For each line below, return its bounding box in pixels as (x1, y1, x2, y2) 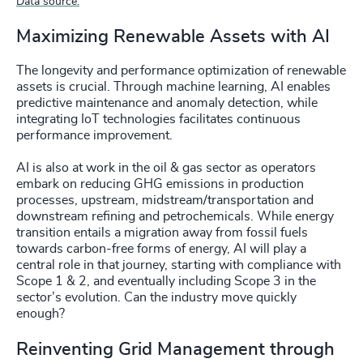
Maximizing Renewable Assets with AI (16, 27, 330, 45)
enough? (16, 306, 68, 320)
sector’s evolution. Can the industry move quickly (16, 290, 297, 304)
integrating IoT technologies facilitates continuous (16, 112, 301, 126)
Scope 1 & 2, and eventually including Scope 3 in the (16, 274, 316, 288)
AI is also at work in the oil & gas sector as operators (16, 160, 316, 174)
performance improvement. (16, 128, 173, 142)
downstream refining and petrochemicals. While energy (16, 209, 334, 223)
